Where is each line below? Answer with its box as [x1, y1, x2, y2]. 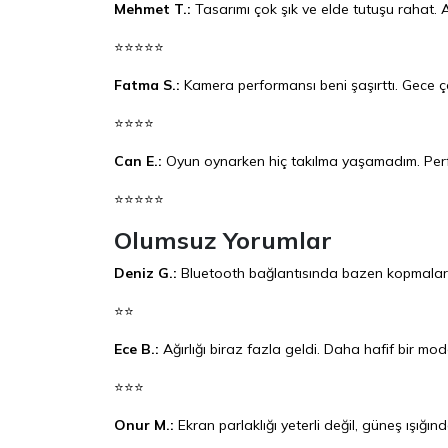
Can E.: [114, 151, 162, 170]
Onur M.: [114, 415, 174, 434]
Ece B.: [114, 339, 159, 358]
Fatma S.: [114, 75, 180, 94]
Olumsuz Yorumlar [114, 224, 332, 255]
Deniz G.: [114, 263, 177, 282]
